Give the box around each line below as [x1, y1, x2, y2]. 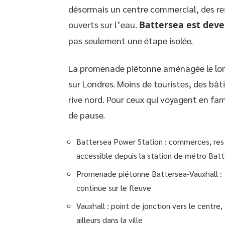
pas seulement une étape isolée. [68, 34, 193, 46]
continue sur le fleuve [76, 182, 151, 193]
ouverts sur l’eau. [68, 18, 139, 30]
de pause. [68, 108, 105, 121]
